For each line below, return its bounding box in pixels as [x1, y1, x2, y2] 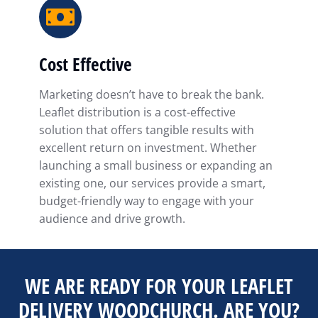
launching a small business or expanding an [39, 158, 273, 174]
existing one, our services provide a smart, [39, 175, 265, 192]
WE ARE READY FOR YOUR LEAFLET [25, 272, 293, 300]
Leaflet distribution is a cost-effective [39, 104, 236, 121]
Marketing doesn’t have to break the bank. [39, 87, 264, 103]
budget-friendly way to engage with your [39, 193, 254, 209]
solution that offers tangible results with [39, 122, 254, 138]
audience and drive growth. [39, 211, 185, 227]
